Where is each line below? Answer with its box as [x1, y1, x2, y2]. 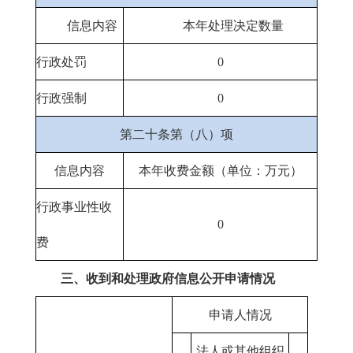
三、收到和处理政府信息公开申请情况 [61, 272, 275, 285]
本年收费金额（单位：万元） [138, 164, 303, 177]
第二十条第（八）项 [120, 128, 233, 141]
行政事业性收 [36, 200, 112, 214]
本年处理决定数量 [182, 19, 284, 32]
